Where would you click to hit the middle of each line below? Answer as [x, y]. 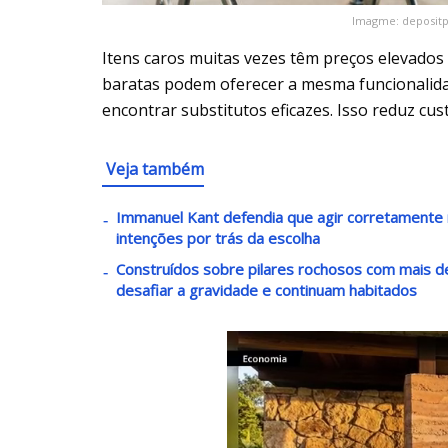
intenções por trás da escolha [218, 238]
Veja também [155, 169]
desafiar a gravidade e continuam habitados [266, 290]
